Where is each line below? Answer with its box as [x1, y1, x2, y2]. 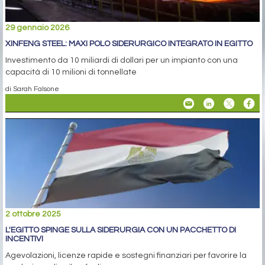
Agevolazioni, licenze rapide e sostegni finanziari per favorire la [5, 251, 247, 260]
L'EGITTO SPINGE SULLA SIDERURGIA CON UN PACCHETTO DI [5, 226, 236, 235]
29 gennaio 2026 [5, 24, 69, 33]
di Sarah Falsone [5, 85, 59, 93]
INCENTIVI [5, 235, 43, 244]
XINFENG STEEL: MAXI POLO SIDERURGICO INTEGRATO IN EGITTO [5, 40, 253, 49]
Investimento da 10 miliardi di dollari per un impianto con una [5, 56, 238, 65]
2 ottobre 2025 [5, 210, 61, 219]
